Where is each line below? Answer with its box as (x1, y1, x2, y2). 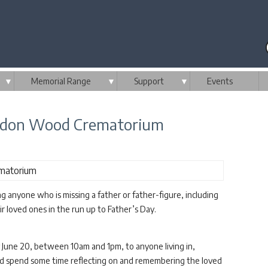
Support (134, 76, 164, 86)
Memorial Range (31, 76, 91, 86)
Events (207, 76, 233, 86)
